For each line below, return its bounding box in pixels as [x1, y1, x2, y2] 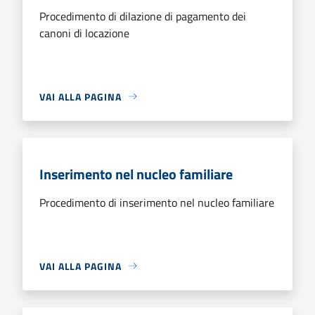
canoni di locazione [39, 24, 129, 41]
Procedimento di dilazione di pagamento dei [39, 7, 246, 25]
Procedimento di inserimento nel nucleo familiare [39, 193, 274, 211]
